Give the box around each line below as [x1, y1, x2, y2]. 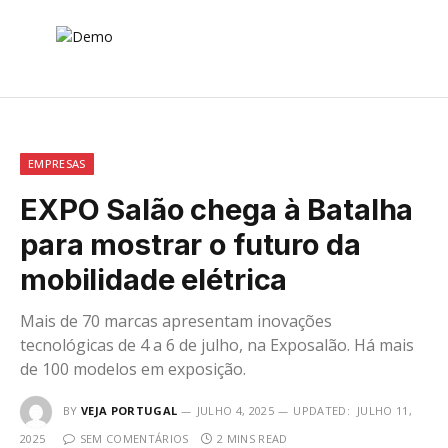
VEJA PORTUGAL [81, 403, 178, 419]
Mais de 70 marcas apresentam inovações [20, 310, 332, 333]
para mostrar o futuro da [20, 227, 361, 263]
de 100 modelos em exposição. [20, 358, 246, 381]
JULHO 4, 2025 [196, 403, 274, 419]
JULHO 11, [356, 403, 412, 419]
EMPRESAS [28, 156, 86, 172]
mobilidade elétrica [20, 262, 288, 298]
